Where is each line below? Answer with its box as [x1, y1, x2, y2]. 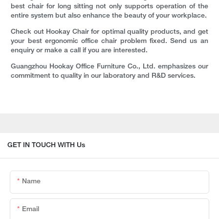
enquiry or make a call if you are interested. [11, 47, 148, 54]
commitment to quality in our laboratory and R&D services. [11, 73, 196, 80]
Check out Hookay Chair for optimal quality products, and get [11, 29, 208, 36]
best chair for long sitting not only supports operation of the [11, 3, 208, 10]
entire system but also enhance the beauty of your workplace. [11, 13, 207, 20]
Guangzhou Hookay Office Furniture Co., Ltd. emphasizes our [11, 64, 208, 70]
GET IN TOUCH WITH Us [7, 142, 85, 149]
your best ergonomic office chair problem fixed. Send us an [11, 38, 208, 45]
